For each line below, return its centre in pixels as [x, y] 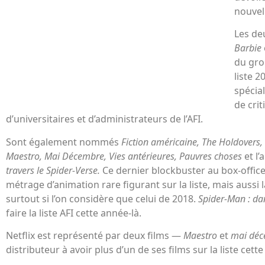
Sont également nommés [64, 142]
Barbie [249, 48]
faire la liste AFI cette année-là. [74, 213]
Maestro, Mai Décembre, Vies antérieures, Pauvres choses [124, 156]
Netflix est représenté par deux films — [95, 236]
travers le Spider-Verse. [54, 170]
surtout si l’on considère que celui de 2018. [102, 198]
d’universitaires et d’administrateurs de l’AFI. [104, 119]
